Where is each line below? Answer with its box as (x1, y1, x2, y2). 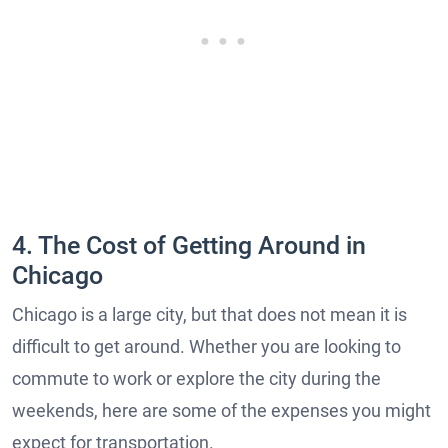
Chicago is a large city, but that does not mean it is (12, 303, 407, 325)
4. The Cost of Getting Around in (12, 230, 366, 260)
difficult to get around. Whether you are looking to (12, 335, 401, 357)
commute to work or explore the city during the (12, 367, 381, 389)
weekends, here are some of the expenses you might (12, 399, 431, 421)
